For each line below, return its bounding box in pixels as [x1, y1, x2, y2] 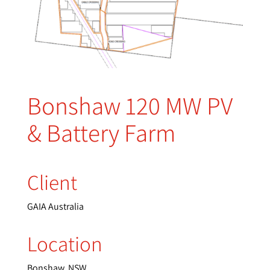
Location [27, 230, 102, 258]
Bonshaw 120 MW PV [27, 89, 233, 122]
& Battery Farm [27, 116, 175, 149]
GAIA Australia [27, 200, 84, 213]
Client [27, 168, 77, 196]
